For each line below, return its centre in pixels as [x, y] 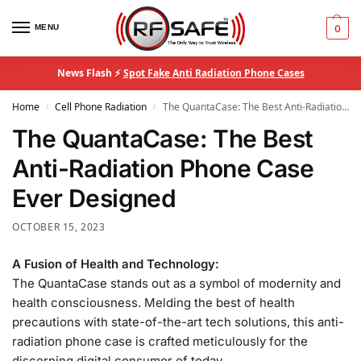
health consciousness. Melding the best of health [154, 302]
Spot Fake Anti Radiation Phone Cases [214, 73]
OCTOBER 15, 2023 [59, 227]
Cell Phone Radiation [101, 107]
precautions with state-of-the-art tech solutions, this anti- [178, 322]
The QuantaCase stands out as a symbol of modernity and [176, 283]
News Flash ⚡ [90, 73]
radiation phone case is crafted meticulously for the [160, 341]
